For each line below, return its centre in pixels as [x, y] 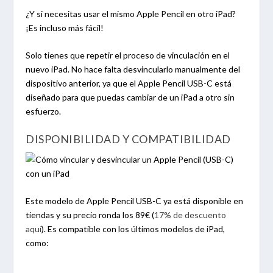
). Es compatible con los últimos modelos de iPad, [133, 229]
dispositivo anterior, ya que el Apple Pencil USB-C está [129, 83]
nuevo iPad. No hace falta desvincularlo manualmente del [133, 69]
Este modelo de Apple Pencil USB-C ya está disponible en [135, 201]
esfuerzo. [44, 112]
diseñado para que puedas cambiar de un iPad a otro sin [130, 97]
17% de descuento [190, 215]
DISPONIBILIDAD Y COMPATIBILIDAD [129, 139]
